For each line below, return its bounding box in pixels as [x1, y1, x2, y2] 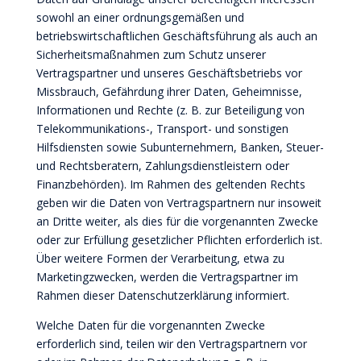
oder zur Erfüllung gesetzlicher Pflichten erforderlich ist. [35, 232, 322, 247]
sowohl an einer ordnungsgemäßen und [35, 10, 244, 25]
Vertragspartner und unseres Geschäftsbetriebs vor [35, 65, 302, 81]
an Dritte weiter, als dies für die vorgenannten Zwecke [35, 214, 318, 229]
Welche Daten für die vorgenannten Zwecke [35, 317, 265, 333]
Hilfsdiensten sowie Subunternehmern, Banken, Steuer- [35, 139, 324, 155]
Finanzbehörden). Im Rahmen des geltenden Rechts [35, 176, 305, 192]
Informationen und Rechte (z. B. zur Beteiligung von [35, 102, 305, 118]
